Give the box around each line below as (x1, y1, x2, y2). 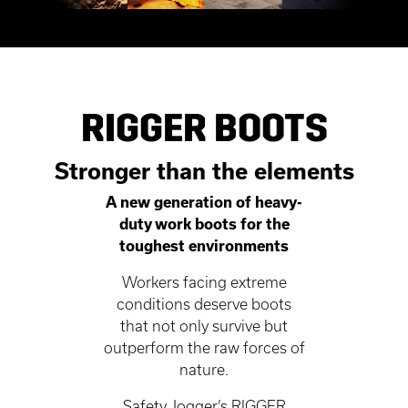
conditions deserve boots (117, 294, 291, 312)
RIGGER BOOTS (80, 105, 328, 151)
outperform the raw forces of (103, 338, 305, 356)
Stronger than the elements (54, 157, 354, 184)
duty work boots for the (118, 214, 290, 232)
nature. (179, 360, 229, 378)
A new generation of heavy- (106, 192, 302, 210)
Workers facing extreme (121, 272, 287, 291)
